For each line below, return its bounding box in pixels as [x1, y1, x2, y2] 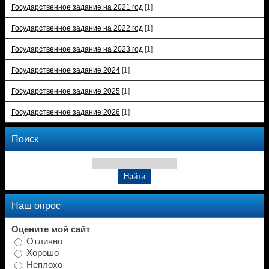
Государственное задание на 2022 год [11, 23, 143, 32]
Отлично [26, 236, 62, 246]
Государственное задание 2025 [11, 86, 120, 95]
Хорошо [26, 247, 59, 258]
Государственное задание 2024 [11, 65, 120, 74]
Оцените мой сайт [11, 224, 90, 234]
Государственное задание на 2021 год [11, 2, 143, 11]
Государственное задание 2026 [11, 107, 120, 116]
